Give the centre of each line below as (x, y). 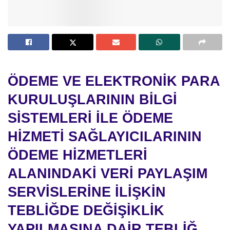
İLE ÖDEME (135, 118)
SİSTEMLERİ (50, 118)
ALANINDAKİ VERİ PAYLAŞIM (108, 174)
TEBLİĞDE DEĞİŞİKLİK (86, 210)
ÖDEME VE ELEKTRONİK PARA (114, 81)
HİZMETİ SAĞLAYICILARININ (105, 137)
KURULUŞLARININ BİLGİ (92, 100)
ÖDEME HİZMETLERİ (78, 155)
